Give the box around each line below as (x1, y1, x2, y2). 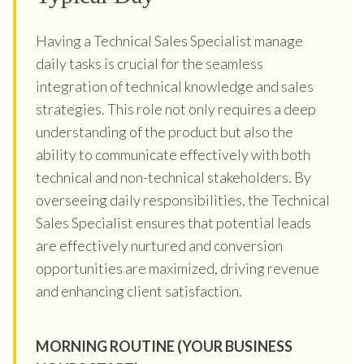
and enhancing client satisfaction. (36, 281, 242, 300)
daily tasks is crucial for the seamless (36, 54, 263, 72)
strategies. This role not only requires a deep (36, 99, 316, 118)
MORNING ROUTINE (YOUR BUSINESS (36, 336, 292, 355)
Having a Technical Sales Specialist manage (36, 31, 303, 50)
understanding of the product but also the (36, 122, 293, 141)
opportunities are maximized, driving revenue (36, 258, 319, 277)
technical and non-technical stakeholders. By (36, 167, 311, 186)
